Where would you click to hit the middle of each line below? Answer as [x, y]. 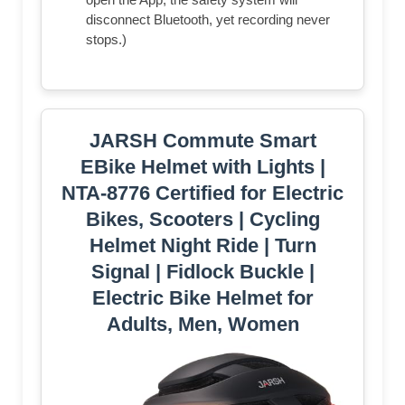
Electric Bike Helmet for [202, 297]
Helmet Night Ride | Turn [202, 245]
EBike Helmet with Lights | [202, 166]
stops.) [106, 39]
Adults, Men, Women [202, 324]
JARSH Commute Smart [202, 140]
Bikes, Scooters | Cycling [202, 219]
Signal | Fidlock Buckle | [202, 271]
